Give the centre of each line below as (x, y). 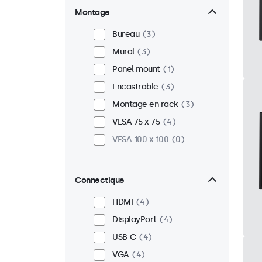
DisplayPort (135, 220)
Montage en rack (145, 104)
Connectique (100, 180)
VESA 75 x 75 (136, 122)
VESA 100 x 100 (140, 139)
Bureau (126, 34)
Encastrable (135, 87)
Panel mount (136, 69)
